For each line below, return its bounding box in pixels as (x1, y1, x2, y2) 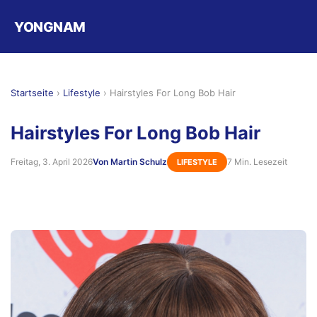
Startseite (11, 87, 54, 98)
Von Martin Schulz (93, 156, 167, 168)
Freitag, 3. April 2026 (11, 156, 93, 168)
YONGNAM (14, 18, 86, 35)
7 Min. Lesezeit (227, 156, 287, 168)
